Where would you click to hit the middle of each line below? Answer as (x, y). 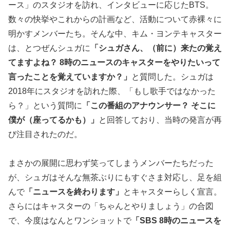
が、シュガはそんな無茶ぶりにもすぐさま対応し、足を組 (115, 178)
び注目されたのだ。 (45, 134)
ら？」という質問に (45, 105)
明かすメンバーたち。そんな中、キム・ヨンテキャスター (115, 33)
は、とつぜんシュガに (49, 48)
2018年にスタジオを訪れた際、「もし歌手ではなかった (112, 91)
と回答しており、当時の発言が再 (160, 120)
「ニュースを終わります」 (74, 192)
